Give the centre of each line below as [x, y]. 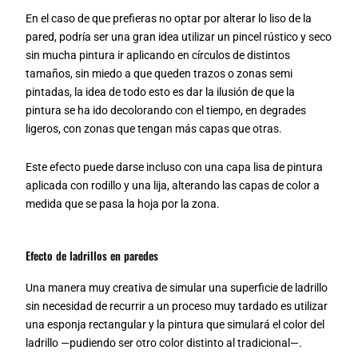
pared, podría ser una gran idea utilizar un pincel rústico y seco [179, 37]
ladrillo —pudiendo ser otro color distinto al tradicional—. [164, 343]
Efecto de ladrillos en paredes [92, 255]
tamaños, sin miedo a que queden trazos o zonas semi [159, 74]
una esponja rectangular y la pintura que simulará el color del [175, 324]
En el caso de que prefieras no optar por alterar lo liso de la [169, 18]
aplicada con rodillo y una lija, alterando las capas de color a [173, 185]
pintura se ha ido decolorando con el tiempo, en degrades [166, 110]
